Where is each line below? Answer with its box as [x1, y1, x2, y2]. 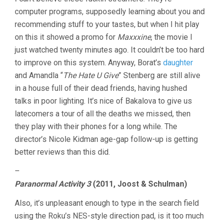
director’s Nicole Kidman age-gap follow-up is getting [15, 135, 198, 144]
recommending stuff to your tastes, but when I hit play [15, 20, 199, 29]
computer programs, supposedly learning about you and [15, 7, 205, 17]
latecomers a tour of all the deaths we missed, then [15, 109, 191, 119]
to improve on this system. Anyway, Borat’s [15, 58, 163, 68]
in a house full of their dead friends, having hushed [15, 83, 187, 93]
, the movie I [151, 32, 192, 42]
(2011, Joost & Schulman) [91, 179, 187, 189]
